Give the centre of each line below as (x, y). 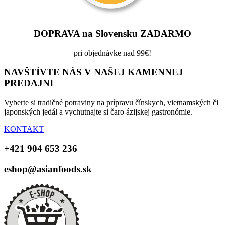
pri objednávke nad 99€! (113, 53)
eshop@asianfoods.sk (48, 169)
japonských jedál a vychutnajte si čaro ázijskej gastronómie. (98, 112)
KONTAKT (24, 129)
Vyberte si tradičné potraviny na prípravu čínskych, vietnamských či (111, 103)
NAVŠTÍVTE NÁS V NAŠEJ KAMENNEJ (94, 72)
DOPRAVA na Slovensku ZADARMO (113, 34)
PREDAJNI (29, 83)
